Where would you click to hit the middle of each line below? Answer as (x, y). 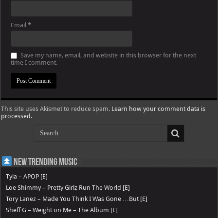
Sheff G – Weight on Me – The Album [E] (62, 210)
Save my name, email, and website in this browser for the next (109, 55)
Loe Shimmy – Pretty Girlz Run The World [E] (68, 187)
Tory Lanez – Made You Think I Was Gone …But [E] (77, 199)
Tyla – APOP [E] (27, 176)
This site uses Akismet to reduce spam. (56, 109)
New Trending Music (45, 162)
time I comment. (34, 62)
